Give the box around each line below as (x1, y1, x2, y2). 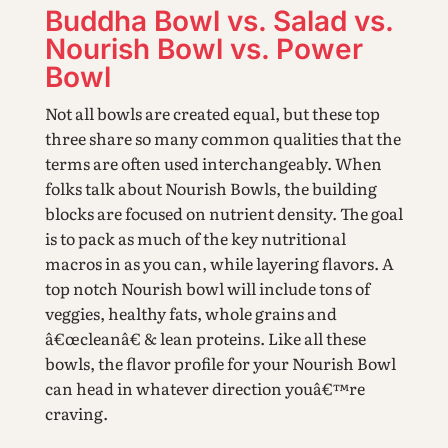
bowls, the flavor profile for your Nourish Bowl (44, 351, 396, 376)
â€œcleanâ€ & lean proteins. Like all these (44, 326, 366, 351)
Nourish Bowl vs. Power (44, 32, 363, 67)
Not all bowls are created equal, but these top (44, 101, 380, 126)
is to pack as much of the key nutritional (44, 226, 346, 251)
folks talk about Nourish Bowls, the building (44, 176, 377, 201)
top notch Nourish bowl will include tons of (44, 276, 370, 301)
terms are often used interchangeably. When (44, 151, 382, 176)
